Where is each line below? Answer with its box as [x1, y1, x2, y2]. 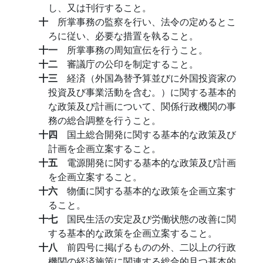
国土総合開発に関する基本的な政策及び [67, 127, 236, 141]
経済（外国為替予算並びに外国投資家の [67, 71, 236, 85]
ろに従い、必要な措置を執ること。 [48, 29, 198, 42]
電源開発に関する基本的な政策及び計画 [67, 156, 236, 169]
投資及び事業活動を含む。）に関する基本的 [48, 85, 236, 99]
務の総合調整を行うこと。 [48, 113, 161, 127]
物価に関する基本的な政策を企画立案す [67, 184, 236, 197]
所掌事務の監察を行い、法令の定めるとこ [58, 15, 236, 28]
